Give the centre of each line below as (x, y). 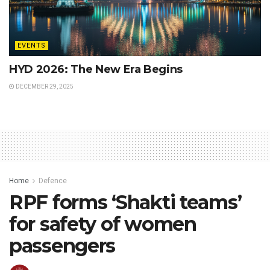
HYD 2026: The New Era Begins (96, 70)
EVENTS (32, 46)
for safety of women (103, 224)
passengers (62, 246)
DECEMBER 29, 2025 (44, 87)
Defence (53, 181)
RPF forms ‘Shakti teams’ (125, 202)
